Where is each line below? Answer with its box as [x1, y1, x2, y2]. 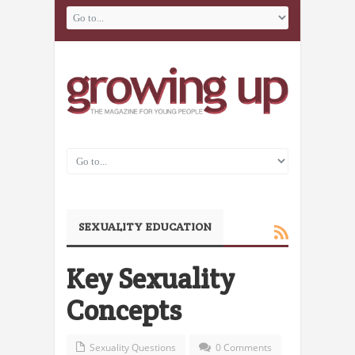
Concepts [67, 292, 181, 329]
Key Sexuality [67, 261, 235, 297]
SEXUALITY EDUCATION [78, 219, 212, 235]
